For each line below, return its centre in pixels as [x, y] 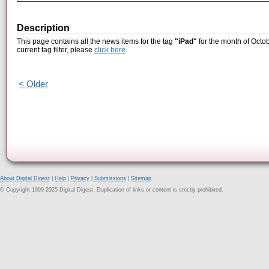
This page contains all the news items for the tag [96, 42]
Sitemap [141, 178]
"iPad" [186, 42]
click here [110, 50]
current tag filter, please [56, 50]
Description [43, 28]
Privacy [80, 178]
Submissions [110, 178]
